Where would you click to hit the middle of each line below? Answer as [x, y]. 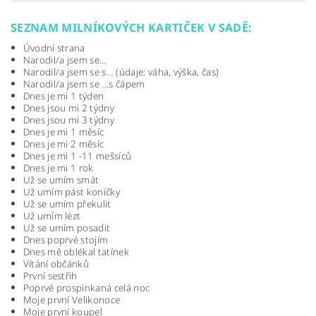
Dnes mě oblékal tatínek [76, 252]
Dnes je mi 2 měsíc [63, 144]
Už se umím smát [61, 180]
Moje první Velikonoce [72, 300]
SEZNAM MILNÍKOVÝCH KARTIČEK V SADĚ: [132, 28]
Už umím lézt [52, 216]
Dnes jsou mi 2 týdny [68, 108]
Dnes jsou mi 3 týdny [68, 120]
